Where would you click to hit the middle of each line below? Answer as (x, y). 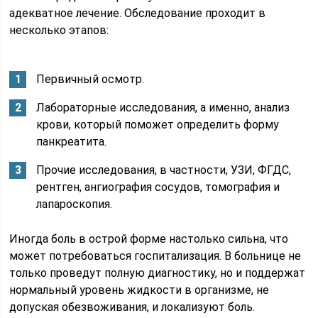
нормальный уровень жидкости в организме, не (139, 290)
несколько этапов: (59, 30)
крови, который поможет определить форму (158, 125)
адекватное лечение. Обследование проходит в (138, 13)
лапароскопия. (75, 204)
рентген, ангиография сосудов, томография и (158, 187)
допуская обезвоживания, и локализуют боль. (132, 307)
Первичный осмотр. (91, 79)
